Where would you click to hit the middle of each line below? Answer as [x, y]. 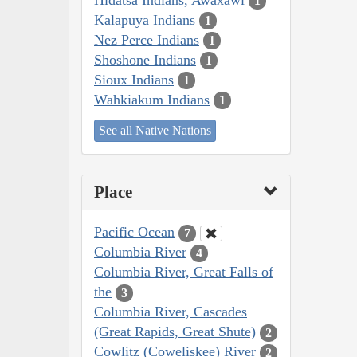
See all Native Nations [155, 131]
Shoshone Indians [145, 59]
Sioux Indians [134, 79]
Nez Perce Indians [147, 39]
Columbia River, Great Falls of [184, 272]
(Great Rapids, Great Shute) [175, 332]
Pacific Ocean [134, 232]
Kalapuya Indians [145, 20]
